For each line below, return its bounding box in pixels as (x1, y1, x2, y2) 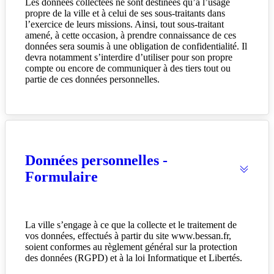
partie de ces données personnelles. (25, 74, 160, 85)
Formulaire (25, 169, 98, 185)
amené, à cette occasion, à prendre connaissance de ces (25, 30, 236, 41)
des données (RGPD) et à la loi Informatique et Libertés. (25, 253, 242, 264)
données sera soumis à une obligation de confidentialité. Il (25, 41, 247, 52)
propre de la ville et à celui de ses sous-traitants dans (25, 8, 225, 19)
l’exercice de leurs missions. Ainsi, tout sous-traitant (25, 19, 224, 30)
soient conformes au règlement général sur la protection (25, 242, 237, 253)
